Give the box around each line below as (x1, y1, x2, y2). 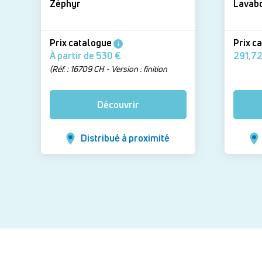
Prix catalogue (50, 36, 113, 50)
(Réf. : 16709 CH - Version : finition (50, 63, 167, 75)
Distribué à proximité (81, 131, 170, 144)
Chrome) (50, 76, 80, 88)
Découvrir (96, 98, 139, 111)
